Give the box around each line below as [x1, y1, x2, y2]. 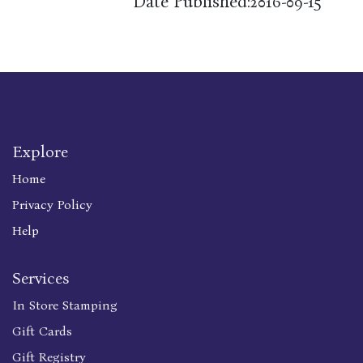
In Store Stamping [12, 297, 117, 314]
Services [12, 268, 69, 288]
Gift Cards [12, 323, 72, 340]
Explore [12, 142, 68, 162]
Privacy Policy [12, 197, 92, 213]
